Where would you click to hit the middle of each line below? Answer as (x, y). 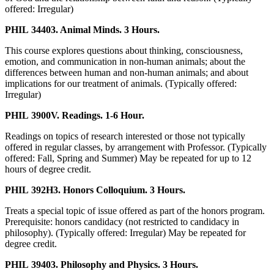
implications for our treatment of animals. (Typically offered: (121, 84)
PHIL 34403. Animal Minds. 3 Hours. (82, 30)
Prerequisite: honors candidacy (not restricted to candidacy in (122, 222)
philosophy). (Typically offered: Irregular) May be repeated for (125, 233)
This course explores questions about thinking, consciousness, (124, 51)
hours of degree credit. (48, 169)
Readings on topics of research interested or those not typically (125, 136)
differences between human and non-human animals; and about (127, 73)
